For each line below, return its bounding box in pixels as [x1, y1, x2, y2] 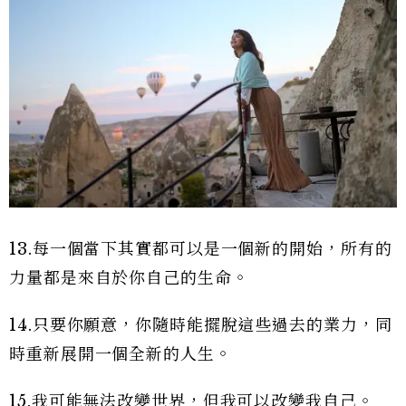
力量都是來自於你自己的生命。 [9, 267, 249, 288]
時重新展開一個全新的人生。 [9, 343, 232, 364]
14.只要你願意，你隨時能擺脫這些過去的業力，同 [9, 314, 392, 335]
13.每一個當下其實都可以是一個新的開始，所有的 [9, 238, 392, 259]
